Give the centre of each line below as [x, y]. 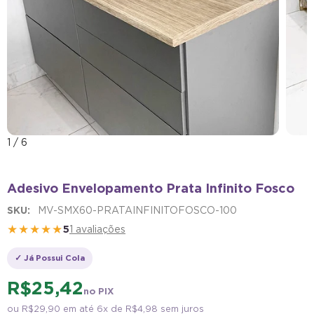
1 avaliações [97, 230]
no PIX [99, 291]
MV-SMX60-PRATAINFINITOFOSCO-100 [137, 210]
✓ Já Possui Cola [50, 258]
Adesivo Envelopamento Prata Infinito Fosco [151, 188]
